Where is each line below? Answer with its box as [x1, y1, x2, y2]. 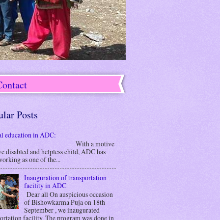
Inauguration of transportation [24, 172, 107, 182]
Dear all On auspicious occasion [24, 190, 113, 199]
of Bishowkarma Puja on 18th [24, 197, 105, 207]
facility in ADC [24, 180, 66, 190]
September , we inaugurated [24, 205, 100, 215]
